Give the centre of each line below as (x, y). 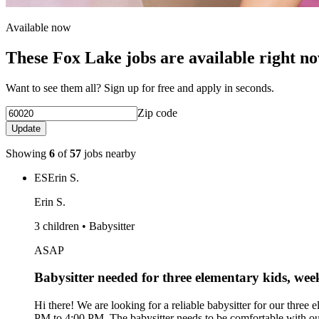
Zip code (157, 113)
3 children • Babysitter (84, 226)
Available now (38, 27)
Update (26, 128)
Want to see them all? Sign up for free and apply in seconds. (140, 88)
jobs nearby (109, 153)
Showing (27, 153)
